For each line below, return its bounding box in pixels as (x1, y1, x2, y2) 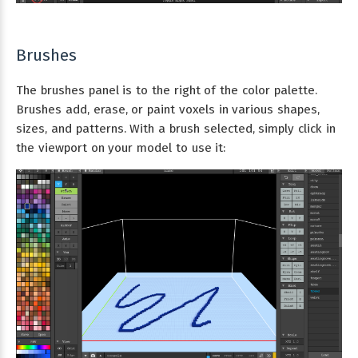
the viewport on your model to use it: (16, 141, 226, 156)
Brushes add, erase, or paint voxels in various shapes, (16, 102, 320, 117)
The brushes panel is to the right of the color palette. (16, 83, 317, 98)
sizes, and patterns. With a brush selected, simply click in (16, 121, 336, 137)
